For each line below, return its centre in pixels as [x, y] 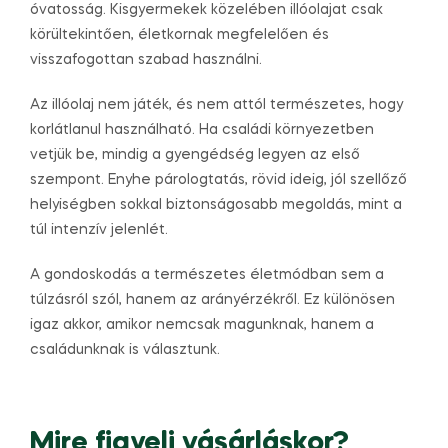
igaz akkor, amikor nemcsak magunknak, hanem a [202, 324]
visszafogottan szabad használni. [146, 60]
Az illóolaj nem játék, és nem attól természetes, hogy [216, 104]
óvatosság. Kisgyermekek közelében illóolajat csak [206, 10]
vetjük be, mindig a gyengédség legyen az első [195, 154]
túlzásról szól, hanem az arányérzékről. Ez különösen [212, 299]
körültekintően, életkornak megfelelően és [179, 35]
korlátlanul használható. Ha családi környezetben [202, 129]
